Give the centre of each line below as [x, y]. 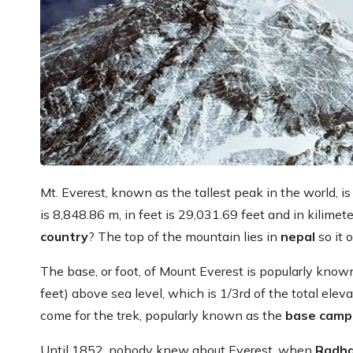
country [64, 236]
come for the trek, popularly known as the [163, 315]
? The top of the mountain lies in [184, 236]
